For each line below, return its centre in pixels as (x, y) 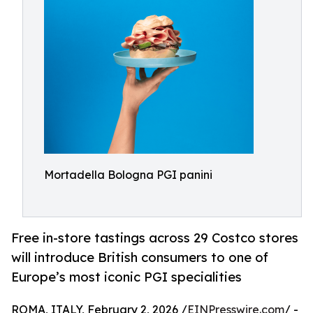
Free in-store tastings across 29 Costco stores (155, 238)
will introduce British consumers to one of (140, 257)
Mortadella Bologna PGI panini (128, 175)
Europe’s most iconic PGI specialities (126, 277)
